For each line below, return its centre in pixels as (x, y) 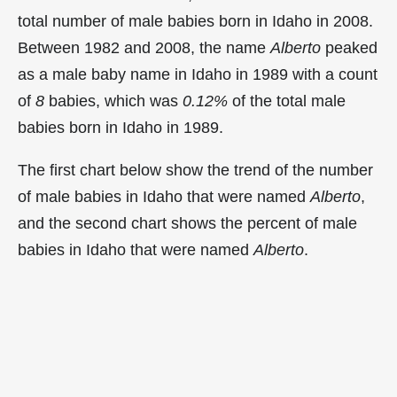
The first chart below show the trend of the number (195, 170)
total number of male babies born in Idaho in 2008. (195, 21)
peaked (349, 48)
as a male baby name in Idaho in (135, 74)
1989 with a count (315, 74)
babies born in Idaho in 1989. (121, 128)
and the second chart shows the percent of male (187, 223)
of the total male (287, 101)
